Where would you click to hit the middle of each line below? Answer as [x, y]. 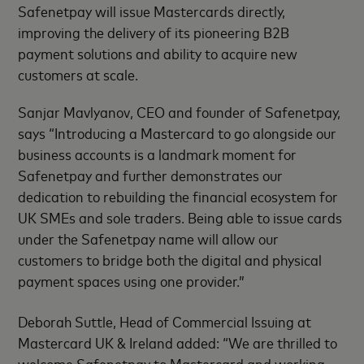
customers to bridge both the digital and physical [170, 259]
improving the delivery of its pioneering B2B [154, 32]
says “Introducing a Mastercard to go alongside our [178, 132]
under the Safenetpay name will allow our [149, 238]
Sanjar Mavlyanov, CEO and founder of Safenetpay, [180, 111]
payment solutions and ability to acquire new [158, 53]
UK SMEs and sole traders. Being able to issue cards [180, 217]
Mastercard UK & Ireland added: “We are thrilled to [178, 342]
